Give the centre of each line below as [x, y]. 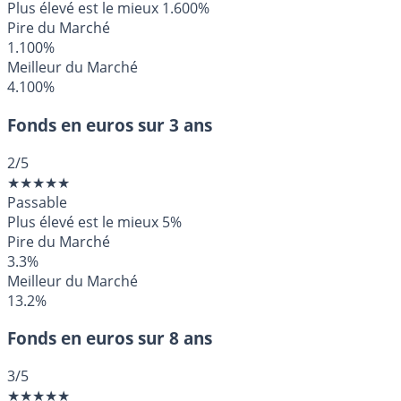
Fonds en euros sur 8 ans [110, 338]
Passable [37, 202]
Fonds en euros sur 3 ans [110, 125]
